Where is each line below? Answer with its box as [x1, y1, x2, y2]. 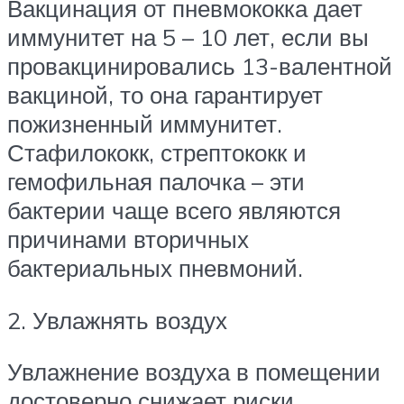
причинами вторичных [7, 225, 249, 254]
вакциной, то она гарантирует [7, 80, 323, 110]
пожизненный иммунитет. [7, 109, 282, 139]
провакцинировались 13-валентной [7, 51, 392, 81]
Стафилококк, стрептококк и [7, 138, 307, 168]
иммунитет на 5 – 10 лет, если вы [7, 23, 369, 52]
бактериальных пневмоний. [7, 253, 303, 283]
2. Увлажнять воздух [7, 305, 227, 335]
